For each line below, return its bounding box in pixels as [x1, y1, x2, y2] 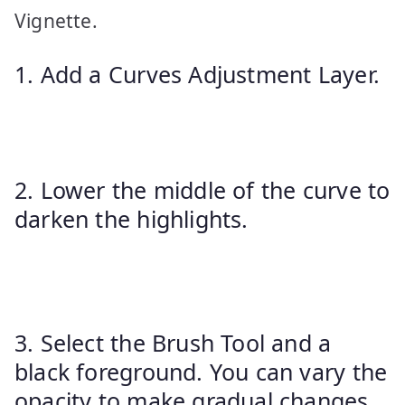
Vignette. [14, 8, 103, 34]
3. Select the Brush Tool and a [14, 327, 332, 359]
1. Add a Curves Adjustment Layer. [14, 59, 380, 90]
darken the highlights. [14, 203, 249, 235]
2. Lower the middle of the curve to [14, 174, 391, 206]
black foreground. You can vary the [14, 356, 388, 388]
